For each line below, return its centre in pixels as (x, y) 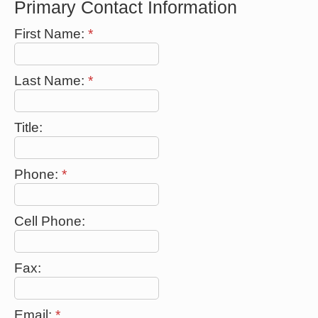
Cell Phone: (50, 221)
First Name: (51, 33)
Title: (28, 127)
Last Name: (51, 80)
